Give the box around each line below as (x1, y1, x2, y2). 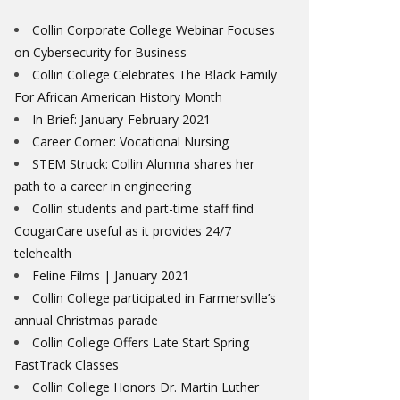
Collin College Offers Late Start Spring (32, 334, 249, 351)
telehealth (14, 245, 71, 262)
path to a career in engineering (14, 178, 191, 195)
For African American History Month (14, 88, 222, 105)
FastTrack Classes (14, 356, 119, 373)
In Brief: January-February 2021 (32, 111, 211, 128)
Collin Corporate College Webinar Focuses (32, 21, 275, 38)
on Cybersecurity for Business (14, 44, 187, 61)
